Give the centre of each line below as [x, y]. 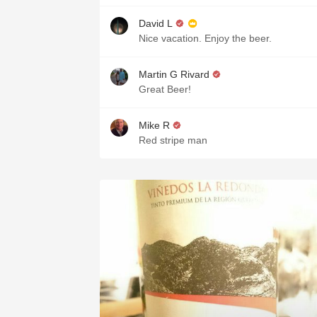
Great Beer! [165, 89]
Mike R [154, 125]
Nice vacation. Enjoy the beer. [205, 38]
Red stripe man [173, 140]
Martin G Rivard [174, 74]
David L [156, 23]
